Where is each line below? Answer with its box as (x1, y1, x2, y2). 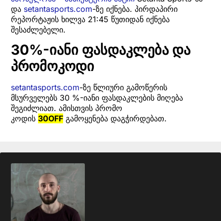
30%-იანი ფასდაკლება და (11, 41, 190, 58)
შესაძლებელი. (11, 24, 66, 35)
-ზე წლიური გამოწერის (79, 82, 167, 92)
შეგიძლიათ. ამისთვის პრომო (11, 103, 122, 113)
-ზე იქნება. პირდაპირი (92, 3, 178, 14)
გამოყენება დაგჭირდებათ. (63, 113, 167, 123)
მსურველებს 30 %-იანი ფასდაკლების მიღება (11, 93, 183, 103)
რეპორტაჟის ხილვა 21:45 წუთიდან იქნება (11, 14, 170, 24)
